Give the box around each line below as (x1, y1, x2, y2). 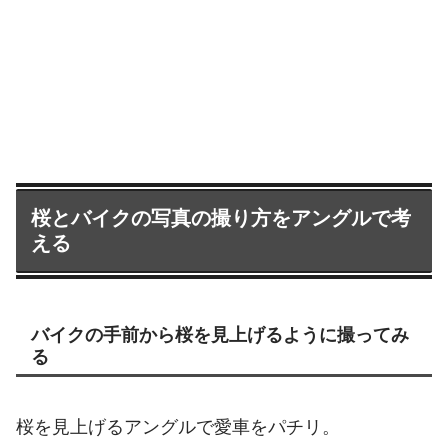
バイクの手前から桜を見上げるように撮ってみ (31, 324, 409, 345)
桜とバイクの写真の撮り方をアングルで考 (31, 206, 411, 229)
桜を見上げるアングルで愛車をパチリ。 (16, 416, 340, 437)
